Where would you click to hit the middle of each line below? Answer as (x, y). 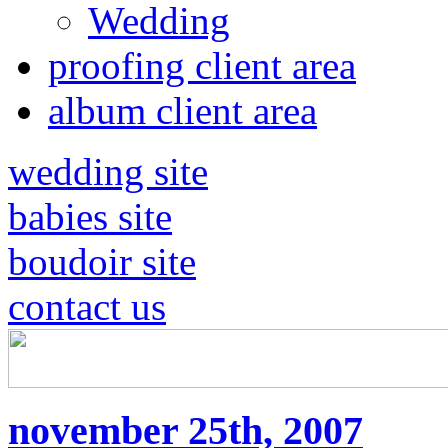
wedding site (108, 171)
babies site (90, 216)
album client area (182, 110)
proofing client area (202, 65)
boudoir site (102, 261)
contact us (87, 306)
